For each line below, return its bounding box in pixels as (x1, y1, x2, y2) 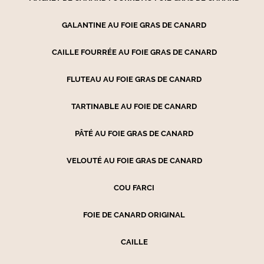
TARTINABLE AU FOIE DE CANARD (71, 101, 197, 111)
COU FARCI (114, 183, 155, 192)
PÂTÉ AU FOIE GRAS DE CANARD (75, 128, 194, 138)
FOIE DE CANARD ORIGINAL (83, 210, 186, 219)
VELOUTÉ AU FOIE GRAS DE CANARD (66, 156, 202, 165)
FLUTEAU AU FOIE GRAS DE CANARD (67, 74, 202, 84)
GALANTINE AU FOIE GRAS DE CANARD (62, 20, 207, 29)
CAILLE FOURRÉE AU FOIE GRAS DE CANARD (51, 47, 217, 57)
